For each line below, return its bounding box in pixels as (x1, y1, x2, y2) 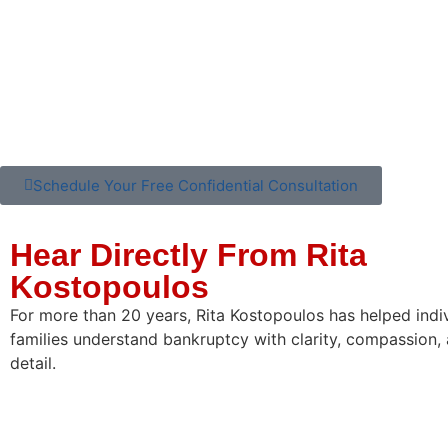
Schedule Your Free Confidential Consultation (33, 176, 358, 196)
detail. (10, 353, 56, 374)
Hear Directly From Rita (10, 237, 367, 274)
